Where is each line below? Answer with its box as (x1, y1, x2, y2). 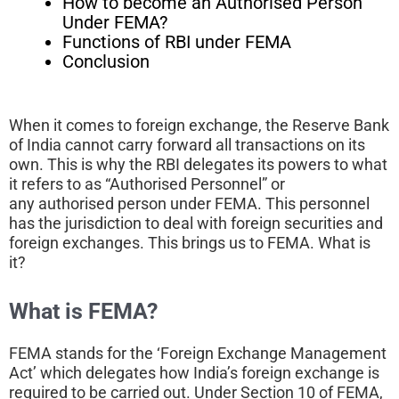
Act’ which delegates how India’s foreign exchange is (9, 363, 379, 383)
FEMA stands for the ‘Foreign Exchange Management (9, 344, 387, 363)
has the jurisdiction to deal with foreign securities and (9, 213, 383, 232)
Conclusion (62, 50, 150, 72)
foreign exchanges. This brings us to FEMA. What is (9, 232, 370, 252)
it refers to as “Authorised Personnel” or (9, 174, 285, 193)
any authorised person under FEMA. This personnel (9, 193, 370, 213)
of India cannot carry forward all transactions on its (9, 134, 365, 154)
